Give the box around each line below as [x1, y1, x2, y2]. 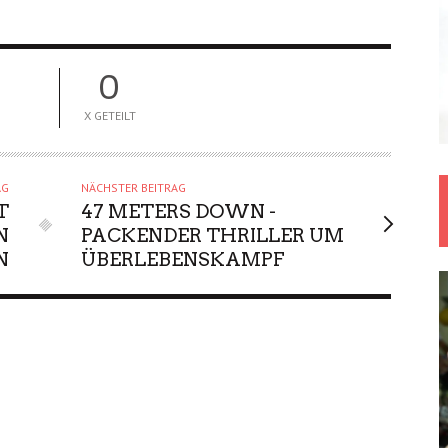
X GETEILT [83, 108, 136, 124]
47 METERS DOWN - [81, 200, 277, 224]
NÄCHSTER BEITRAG [81, 180, 187, 196]
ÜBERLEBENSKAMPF [81, 248, 286, 272]
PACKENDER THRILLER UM [81, 224, 345, 248]
